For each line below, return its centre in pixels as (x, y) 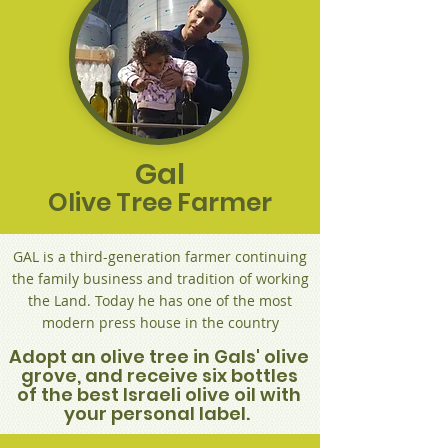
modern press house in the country (160, 322)
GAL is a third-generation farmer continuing (160, 256)
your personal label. (159, 413)
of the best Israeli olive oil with (159, 394)
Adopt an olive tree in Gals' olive (159, 356)
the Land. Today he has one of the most (160, 300)
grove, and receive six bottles (159, 375)
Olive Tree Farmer (160, 202)
